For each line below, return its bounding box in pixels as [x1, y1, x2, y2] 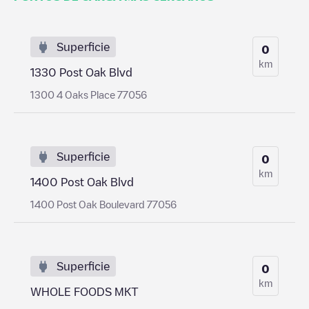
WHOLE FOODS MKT [30, 286, 139, 297]
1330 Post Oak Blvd [30, 66, 132, 78]
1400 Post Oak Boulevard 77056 [30, 199, 177, 209]
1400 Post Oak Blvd [30, 176, 134, 188]
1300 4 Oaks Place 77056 [30, 89, 147, 99]
